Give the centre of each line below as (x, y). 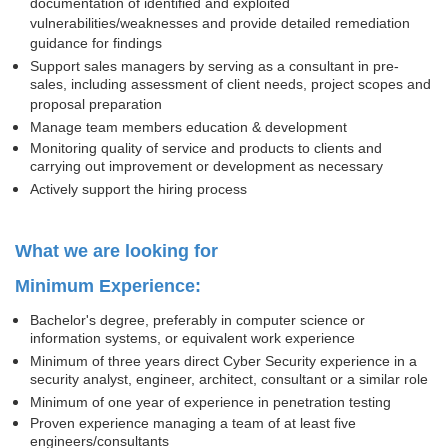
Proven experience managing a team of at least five (193, 423)
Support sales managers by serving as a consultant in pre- (214, 66)
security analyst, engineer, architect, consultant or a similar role (229, 381)
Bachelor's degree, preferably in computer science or (197, 320)
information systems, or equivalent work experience (192, 340)
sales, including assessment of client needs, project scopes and (230, 86)
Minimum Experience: (108, 286)
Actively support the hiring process (138, 189)
